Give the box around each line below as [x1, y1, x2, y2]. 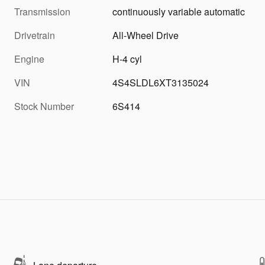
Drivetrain [14, 28, 55, 43]
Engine [14, 52, 44, 66]
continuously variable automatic [112, 5, 245, 19]
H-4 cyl [112, 52, 143, 66]
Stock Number [14, 99, 74, 114]
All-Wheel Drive [112, 28, 179, 43]
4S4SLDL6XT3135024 [112, 76, 209, 90]
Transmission [14, 5, 70, 19]
